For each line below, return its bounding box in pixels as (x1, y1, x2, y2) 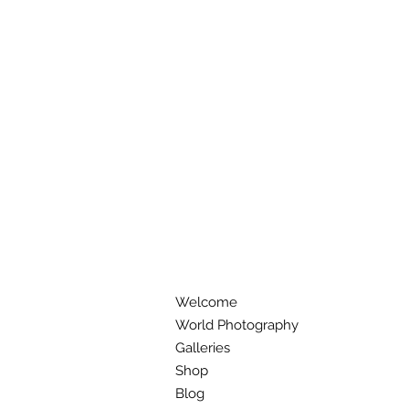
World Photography (175, 316, 299, 333)
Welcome (175, 293, 237, 310)
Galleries (175, 339, 230, 356)
